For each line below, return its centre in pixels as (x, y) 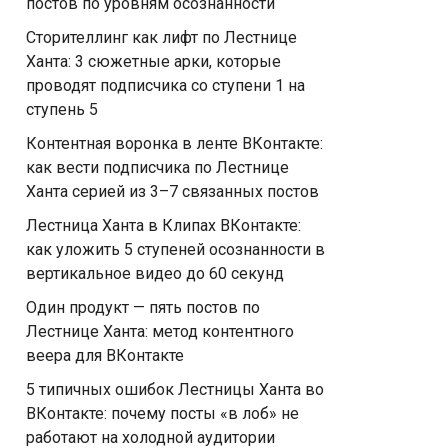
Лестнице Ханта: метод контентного (160, 331)
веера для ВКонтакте (105, 355)
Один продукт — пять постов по (143, 307)
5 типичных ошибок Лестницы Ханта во (175, 389)
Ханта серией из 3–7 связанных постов (172, 191)
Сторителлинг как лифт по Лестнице (161, 37)
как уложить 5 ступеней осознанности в (175, 249)
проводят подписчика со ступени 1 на (165, 85)
